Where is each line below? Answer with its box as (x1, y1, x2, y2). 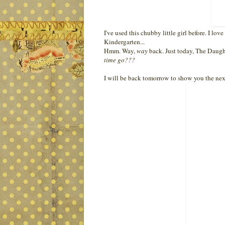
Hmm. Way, (104, 46, 137, 55)
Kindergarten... (104, 37, 145, 46)
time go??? (104, 55, 135, 64)
